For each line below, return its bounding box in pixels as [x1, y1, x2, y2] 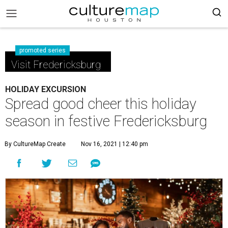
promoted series [19, 47, 66, 54]
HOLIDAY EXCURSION [5, 84, 86, 94]
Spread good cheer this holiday [5, 95, 196, 112]
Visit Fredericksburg [11, 59, 101, 71]
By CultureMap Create [5, 140, 66, 148]
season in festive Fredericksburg [5, 112, 207, 130]
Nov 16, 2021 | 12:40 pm [81, 140, 148, 148]
